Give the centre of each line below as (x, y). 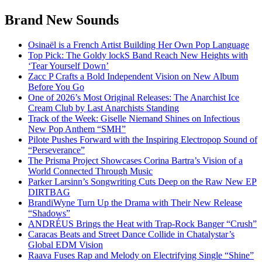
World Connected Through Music (90, 171)
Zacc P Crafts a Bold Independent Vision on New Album (133, 77)
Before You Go (56, 87)
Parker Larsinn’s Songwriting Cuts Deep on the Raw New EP (142, 182)
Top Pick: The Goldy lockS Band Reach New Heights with (138, 56)
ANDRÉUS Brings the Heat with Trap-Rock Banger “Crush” (142, 224)
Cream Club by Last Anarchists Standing (104, 108)
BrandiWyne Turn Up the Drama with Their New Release (135, 203)
